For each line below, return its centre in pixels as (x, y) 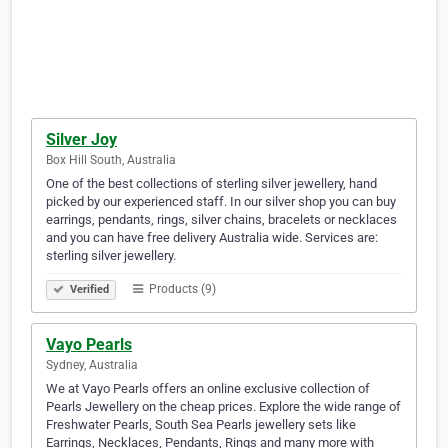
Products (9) (181, 289)
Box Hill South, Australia (111, 160)
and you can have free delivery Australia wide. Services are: (212, 238)
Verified (88, 290)
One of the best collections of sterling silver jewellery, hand (211, 184)
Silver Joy (81, 140)
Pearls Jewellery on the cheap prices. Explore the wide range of (223, 407)
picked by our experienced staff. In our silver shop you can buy (221, 202)
